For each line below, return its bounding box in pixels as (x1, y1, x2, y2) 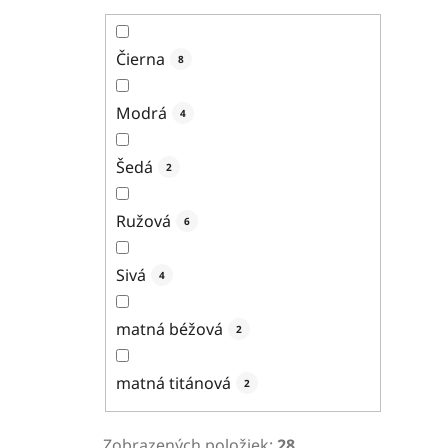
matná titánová (116, 371, 231, 394)
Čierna (116, 47, 165, 70)
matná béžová (116, 317, 223, 340)
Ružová (116, 209, 171, 232)
